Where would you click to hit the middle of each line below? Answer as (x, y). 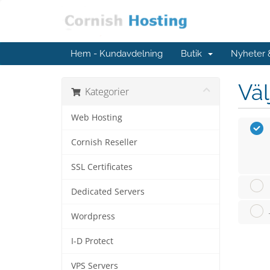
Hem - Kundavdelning (117, 54)
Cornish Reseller (104, 142)
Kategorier (105, 92)
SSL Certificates (102, 167)
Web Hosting (97, 118)
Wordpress (93, 216)
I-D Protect (92, 241)
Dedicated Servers (108, 192)
